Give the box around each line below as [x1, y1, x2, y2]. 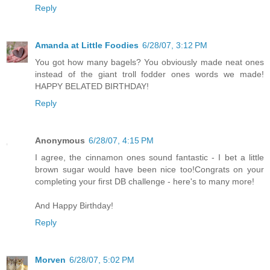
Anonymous [35, 135, 85, 145]
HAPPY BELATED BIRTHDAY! [35, 81, 149, 91]
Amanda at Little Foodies [35, 40, 139, 50]
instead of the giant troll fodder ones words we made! [35, 69, 264, 79]
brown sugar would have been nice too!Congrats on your [35, 164, 264, 174]
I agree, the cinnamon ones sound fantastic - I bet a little [35, 152, 264, 162]
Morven [35, 254, 66, 265]
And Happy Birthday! [35, 200, 113, 210]
